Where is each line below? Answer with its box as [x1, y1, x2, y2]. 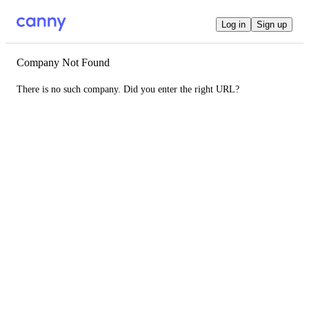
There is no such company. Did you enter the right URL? [17, 84, 239, 94]
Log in [221, 19, 246, 30]
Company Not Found [17, 57, 110, 68]
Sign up [257, 19, 287, 30]
